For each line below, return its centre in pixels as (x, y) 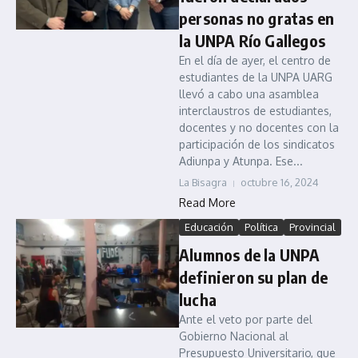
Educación (209, 227)
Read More (207, 203)
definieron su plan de (254, 277)
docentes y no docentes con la (259, 127)
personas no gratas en (257, 18)
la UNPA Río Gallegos (252, 40)
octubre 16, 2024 (280, 182)
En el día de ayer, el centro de (255, 60)
